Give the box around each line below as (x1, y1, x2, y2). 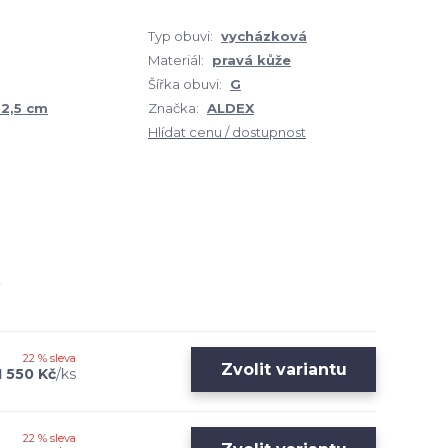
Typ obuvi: (148, 28, 213, 44)
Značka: (148, 100, 199, 116)
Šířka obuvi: (148, 76, 222, 92)
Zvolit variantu (220, 359, 347, 379)
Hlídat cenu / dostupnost (148, 124, 306, 140)
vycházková (221, 28, 307, 44)
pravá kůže (212, 52, 291, 68)
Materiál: (148, 52, 204, 68)
